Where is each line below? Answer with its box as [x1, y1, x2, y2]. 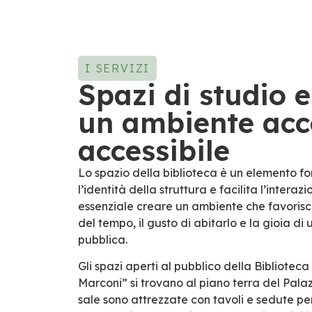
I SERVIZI [85, 61, 150, 75]
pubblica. [78, 233, 127, 247]
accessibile [78, 133, 230, 168]
